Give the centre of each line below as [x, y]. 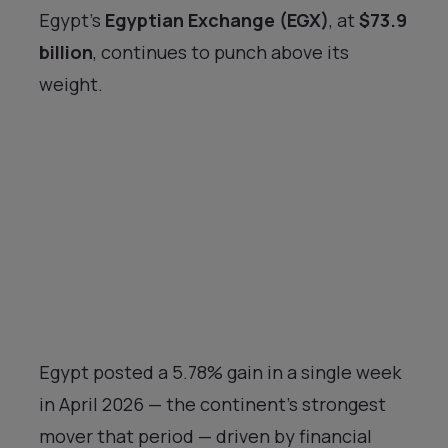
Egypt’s [72, 20]
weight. [71, 84]
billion [66, 52]
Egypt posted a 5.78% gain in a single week [220, 372]
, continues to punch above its [221, 52]
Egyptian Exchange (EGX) [217, 20]
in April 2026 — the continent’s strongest [212, 404]
